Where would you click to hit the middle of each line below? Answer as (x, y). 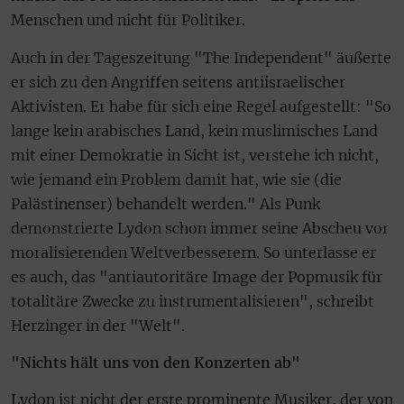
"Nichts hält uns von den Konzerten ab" (156, 362)
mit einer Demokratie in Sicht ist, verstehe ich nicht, (195, 155)
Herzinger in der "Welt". (98, 325)
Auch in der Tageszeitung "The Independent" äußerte (201, 57)
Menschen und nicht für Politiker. (128, 20)
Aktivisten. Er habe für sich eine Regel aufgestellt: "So (201, 106)
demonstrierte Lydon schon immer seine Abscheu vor (200, 228)
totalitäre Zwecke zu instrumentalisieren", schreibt (193, 301)
